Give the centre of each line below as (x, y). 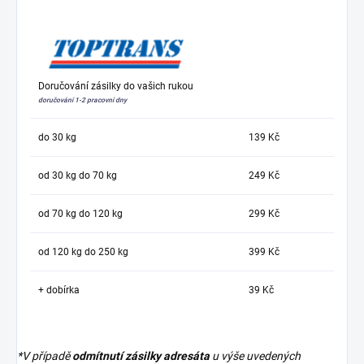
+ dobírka (59, 290)
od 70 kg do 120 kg (80, 214)
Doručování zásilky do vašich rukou (116, 87)
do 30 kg (57, 138)
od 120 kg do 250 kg (84, 252)
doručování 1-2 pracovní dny (82, 100)
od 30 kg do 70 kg (78, 176)
